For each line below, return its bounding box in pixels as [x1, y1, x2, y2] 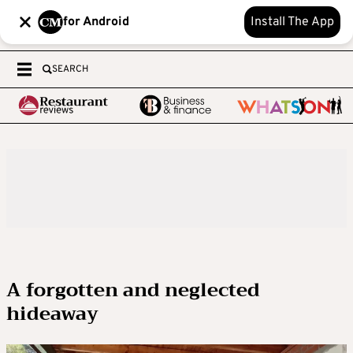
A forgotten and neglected [6, 273, 260, 307]
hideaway [6, 297, 98, 330]
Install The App [251, 14, 334, 30]
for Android [63, 14, 129, 30]
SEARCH [52, 63, 88, 76]
